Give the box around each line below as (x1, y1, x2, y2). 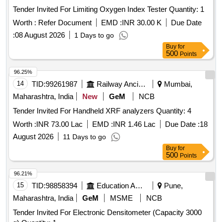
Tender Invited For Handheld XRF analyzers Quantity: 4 (156, 107, 191, 115)
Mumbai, (162, 80, 192, 89)
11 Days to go (63, 133, 106, 141)
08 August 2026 (15, 31, 65, 40)
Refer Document (36, 18, 92, 27)
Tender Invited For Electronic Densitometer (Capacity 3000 (13, 208, 202, 217)
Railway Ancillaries (138, 80, 146, 89)
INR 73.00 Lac (36, 120, 83, 129)
